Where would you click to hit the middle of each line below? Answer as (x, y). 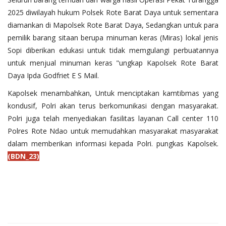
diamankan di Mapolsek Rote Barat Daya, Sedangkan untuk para (113, 25)
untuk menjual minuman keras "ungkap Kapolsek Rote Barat (113, 63)
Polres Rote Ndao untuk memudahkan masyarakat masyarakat (113, 131)
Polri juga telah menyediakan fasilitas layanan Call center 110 (113, 119)
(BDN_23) (23, 156)
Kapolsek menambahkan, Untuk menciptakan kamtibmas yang (113, 93)
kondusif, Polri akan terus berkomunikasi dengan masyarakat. (113, 106)
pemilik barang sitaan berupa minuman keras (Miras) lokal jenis (113, 38)
